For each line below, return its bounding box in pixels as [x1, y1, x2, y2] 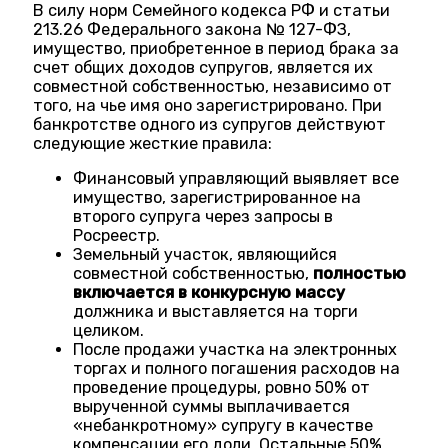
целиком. [73, 320, 145, 340]
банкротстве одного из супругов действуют [33, 114, 387, 134]
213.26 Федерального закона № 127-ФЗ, [33, 19, 352, 39]
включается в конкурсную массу [73, 282, 346, 302]
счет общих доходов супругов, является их [33, 57, 374, 77]
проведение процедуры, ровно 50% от [73, 377, 371, 397]
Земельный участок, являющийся [73, 244, 338, 264]
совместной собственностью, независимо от [33, 76, 393, 96]
